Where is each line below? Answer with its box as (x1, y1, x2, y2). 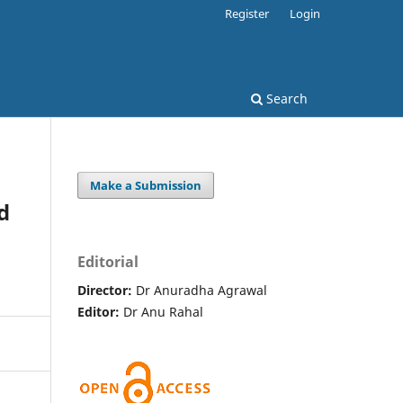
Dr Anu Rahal (123, 302, 203, 320)
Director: (77, 281, 136, 299)
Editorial (77, 251, 139, 272)
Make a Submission (90, 176, 202, 193)
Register (225, 4, 270, 22)
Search (263, 89, 308, 107)
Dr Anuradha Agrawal (136, 281, 267, 299)
